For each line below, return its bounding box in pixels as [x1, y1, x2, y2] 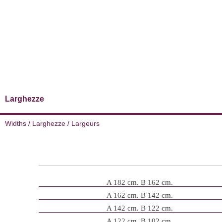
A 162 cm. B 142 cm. [106, 191, 173, 200]
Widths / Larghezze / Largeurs [5, 119, 100, 128]
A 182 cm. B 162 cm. [106, 178, 173, 187]
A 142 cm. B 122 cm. [106, 204, 173, 213]
